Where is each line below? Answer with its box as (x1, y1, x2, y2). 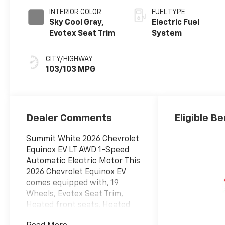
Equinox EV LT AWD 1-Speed (26, 146, 130, 155)
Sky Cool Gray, (49, 19, 104, 27)
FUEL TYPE (152, 9, 186, 16)
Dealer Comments (26, 113, 113, 124)
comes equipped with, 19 (26, 179, 119, 188)
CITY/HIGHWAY (46, 56, 93, 63)
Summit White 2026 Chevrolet (26, 135, 140, 144)
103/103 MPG (46, 66, 96, 74)
